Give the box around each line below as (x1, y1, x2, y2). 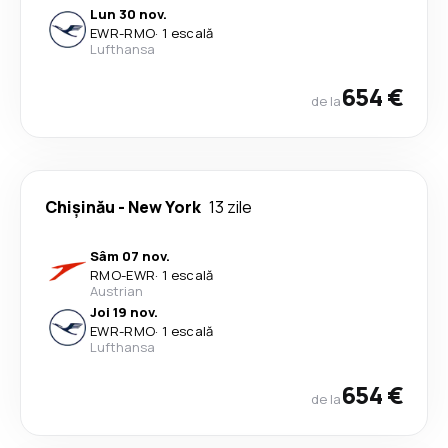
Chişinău (45, 196, 115, 218)
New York (128, 196, 201, 218)
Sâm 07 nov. (90, 247, 170, 265)
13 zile (209, 196, 252, 218)
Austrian (90, 282, 143, 300)
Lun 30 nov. (90, 5, 167, 23)
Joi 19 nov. (90, 303, 158, 321)
